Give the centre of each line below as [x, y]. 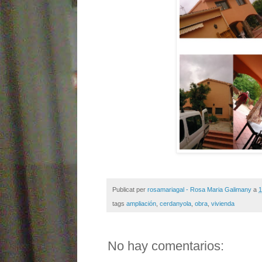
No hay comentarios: [166, 246]
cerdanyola [175, 204]
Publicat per [130, 189]
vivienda [223, 204]
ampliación [141, 204]
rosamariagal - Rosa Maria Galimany [199, 189]
